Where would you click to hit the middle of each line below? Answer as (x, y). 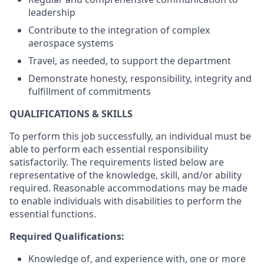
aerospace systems (71, 43)
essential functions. (53, 214)
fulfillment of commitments (90, 91)
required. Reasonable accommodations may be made (128, 188)
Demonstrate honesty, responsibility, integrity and (140, 78)
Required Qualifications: (67, 236)
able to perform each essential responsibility (109, 149)
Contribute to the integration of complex (119, 30)
